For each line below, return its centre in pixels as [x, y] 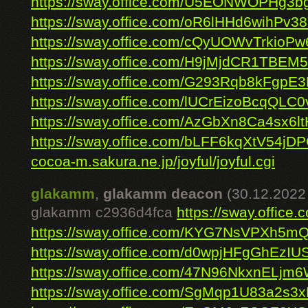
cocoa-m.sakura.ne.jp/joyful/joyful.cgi [153, 162]
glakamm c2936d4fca [104, 212]
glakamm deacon [163, 194]
